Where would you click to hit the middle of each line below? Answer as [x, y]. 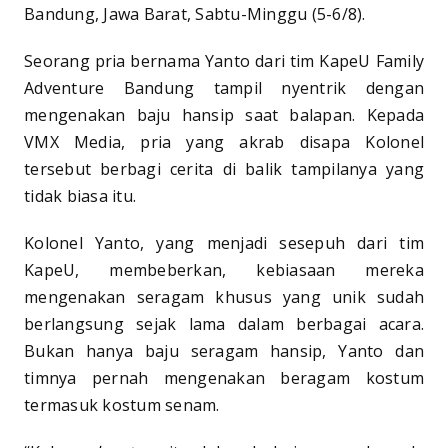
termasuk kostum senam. [122, 405]
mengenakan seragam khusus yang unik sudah [224, 297]
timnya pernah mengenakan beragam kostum [224, 378]
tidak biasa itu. [80, 196]
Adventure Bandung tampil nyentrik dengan [224, 88]
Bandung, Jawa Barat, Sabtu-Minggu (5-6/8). [195, 14]
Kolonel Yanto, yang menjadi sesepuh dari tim [224, 243]
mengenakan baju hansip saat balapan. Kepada [224, 115]
